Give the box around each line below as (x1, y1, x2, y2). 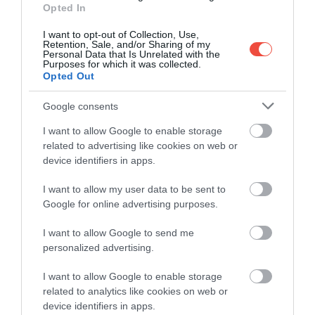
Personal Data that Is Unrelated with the (43, 49, 220, 60)
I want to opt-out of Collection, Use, (43, 29, 199, 40)
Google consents (43, 100, 118, 112)
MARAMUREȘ (15, 170, 115, 189)
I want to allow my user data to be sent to (43, 184, 226, 195)
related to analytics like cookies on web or (43, 285, 228, 297)
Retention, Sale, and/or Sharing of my (43, 39, 210, 50)
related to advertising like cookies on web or (43, 140, 238, 151)
